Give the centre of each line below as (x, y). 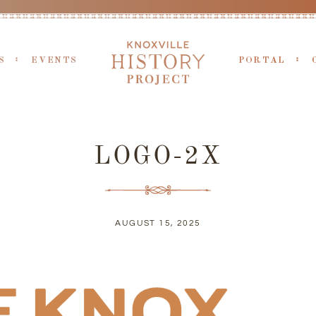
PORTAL (262, 60)
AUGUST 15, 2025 (158, 223)
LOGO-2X (158, 157)
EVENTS (54, 60)
